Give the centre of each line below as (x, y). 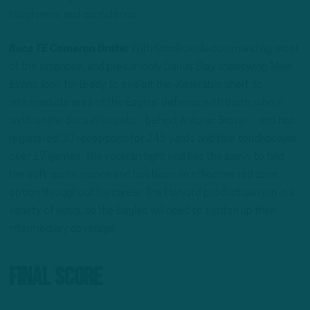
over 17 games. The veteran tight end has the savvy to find (147, 157)
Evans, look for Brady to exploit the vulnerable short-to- (138, 85)
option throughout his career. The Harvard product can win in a (152, 193)
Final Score (56, 277)
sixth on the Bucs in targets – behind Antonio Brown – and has (152, 121)
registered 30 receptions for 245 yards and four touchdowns (153, 139)
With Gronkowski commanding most (214, 49)
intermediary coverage (62, 229)
